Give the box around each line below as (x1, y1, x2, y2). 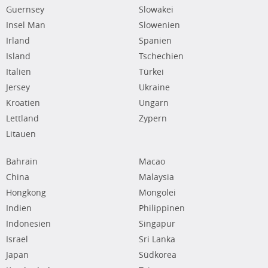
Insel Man (6, 19, 45, 31)
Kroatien (6, 97, 40, 109)
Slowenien (138, 19, 180, 31)
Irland (6, 35, 30, 47)
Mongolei (138, 187, 176, 199)
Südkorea (138, 249, 176, 261)
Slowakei (138, 4, 173, 16)
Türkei (138, 66, 164, 78)
